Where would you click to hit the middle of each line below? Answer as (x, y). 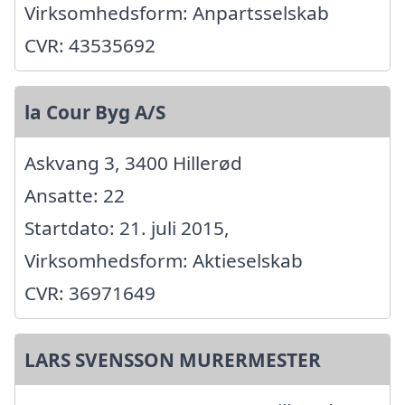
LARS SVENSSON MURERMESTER (173, 359)
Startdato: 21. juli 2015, (127, 227)
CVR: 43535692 (90, 45)
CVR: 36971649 (90, 292)
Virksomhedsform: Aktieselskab (164, 260)
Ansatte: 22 (75, 195)
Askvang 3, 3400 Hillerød (133, 162)
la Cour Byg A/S (95, 112)
